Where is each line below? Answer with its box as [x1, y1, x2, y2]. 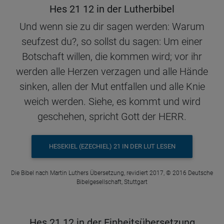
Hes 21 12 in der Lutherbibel [49, 2, 174, 15]
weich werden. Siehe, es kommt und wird [23, 95, 200, 107]
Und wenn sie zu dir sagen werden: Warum [19, 20, 204, 32]
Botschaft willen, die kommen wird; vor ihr [22, 50, 202, 62]
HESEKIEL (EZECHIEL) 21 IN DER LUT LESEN [48, 142, 175, 150]
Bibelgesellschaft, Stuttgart [76, 178, 147, 185]
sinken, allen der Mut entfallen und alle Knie [19, 80, 205, 92]
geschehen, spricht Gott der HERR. [37, 110, 186, 122]
